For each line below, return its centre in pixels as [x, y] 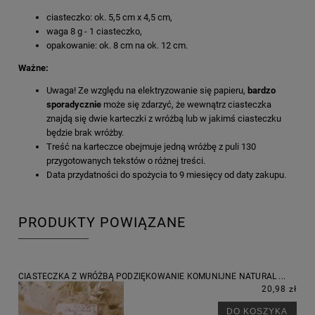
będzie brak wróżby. [85, 133]
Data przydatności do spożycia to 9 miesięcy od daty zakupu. [166, 175]
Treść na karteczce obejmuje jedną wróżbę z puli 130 [151, 147]
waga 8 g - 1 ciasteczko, [94, 32]
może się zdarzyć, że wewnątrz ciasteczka [186, 105]
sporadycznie [74, 105]
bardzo [262, 91]
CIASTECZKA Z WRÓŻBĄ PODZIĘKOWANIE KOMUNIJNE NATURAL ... [152, 277]
